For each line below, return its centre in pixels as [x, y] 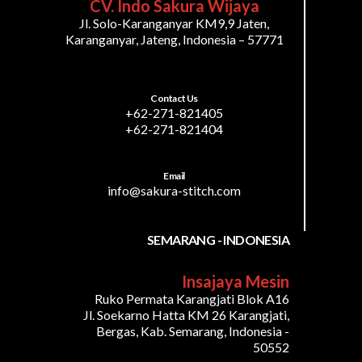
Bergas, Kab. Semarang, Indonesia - [193, 331]
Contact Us [174, 98]
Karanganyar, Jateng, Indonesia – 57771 [174, 39]
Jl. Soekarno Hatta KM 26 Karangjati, [186, 315]
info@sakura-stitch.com [174, 191]
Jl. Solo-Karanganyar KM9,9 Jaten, [174, 23]
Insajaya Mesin [236, 282]
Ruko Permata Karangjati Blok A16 [192, 299]
